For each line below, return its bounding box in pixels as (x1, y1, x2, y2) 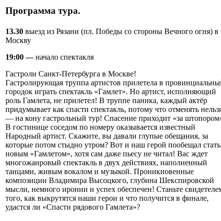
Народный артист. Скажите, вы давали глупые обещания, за (5, 132, 208, 141)
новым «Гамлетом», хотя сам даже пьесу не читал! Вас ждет (5, 149, 208, 158)
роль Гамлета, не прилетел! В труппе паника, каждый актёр (5, 96, 207, 105)
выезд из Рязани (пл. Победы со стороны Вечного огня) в (25, 27, 219, 36)
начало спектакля (36, 53, 94, 62)
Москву (5, 36, 31, 45)
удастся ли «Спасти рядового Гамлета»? (5, 203, 140, 212)
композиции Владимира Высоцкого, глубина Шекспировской (5, 176, 214, 185)
